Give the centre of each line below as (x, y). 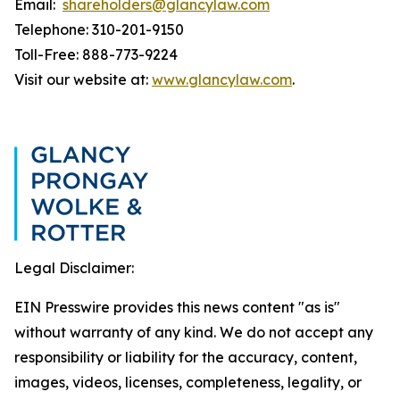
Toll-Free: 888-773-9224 (96, 54)
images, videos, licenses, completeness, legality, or (188, 382)
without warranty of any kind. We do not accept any (194, 332)
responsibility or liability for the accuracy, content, (186, 357)
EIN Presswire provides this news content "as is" (177, 307)
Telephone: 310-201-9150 (99, 29)
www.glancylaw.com (222, 79)
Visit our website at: (83, 79)
